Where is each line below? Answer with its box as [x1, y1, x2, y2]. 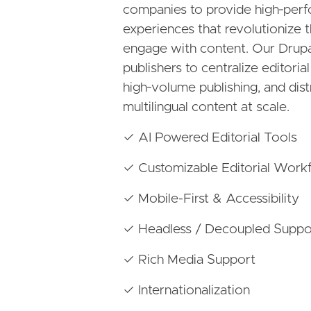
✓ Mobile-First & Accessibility [123, 192, 299, 205]
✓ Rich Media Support [123, 253, 255, 267]
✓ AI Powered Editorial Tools [123, 131, 297, 144]
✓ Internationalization [123, 284, 250, 297]
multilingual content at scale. [123, 101, 293, 114]
